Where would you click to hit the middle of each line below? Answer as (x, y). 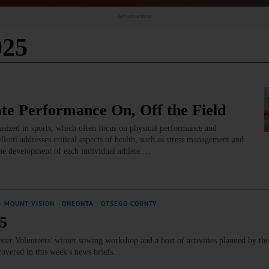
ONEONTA (78, 204)
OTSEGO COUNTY (129, 204)
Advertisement (134, 16)
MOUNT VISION (29, 204)
